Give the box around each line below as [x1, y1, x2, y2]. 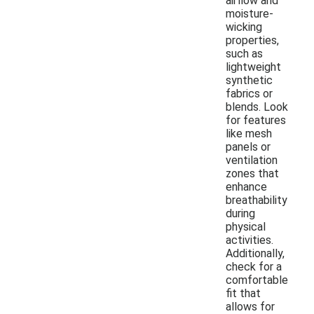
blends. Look [226, 100, 288, 114]
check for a [226, 259, 282, 273]
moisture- [226, 6, 273, 20]
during [226, 206, 255, 220]
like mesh [226, 126, 272, 140]
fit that [226, 286, 261, 300]
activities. [226, 233, 273, 247]
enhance [226, 179, 267, 193]
